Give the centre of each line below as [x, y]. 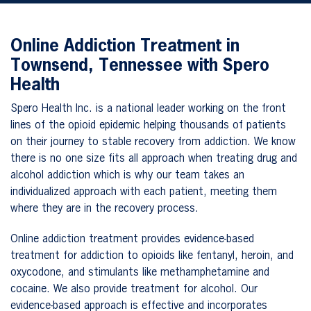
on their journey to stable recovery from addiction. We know [153, 142]
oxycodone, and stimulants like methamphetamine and [140, 272]
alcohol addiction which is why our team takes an [127, 175]
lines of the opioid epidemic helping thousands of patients [148, 125]
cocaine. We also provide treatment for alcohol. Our [134, 289]
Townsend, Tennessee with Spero [140, 66]
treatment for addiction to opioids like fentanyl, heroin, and [152, 256]
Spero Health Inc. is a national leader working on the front [148, 109]
